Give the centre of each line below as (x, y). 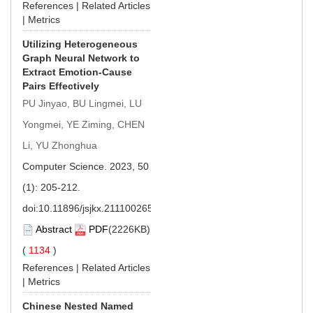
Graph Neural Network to (81, 58)
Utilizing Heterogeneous (80, 44)
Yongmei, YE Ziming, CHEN (83, 124)
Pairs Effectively (61, 86)
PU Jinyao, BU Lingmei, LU (82, 103)
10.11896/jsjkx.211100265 (96, 208)
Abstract (54, 229)
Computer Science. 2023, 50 (86, 166)
